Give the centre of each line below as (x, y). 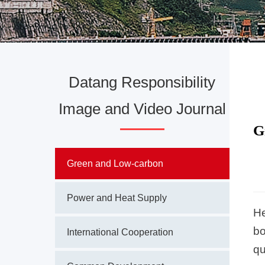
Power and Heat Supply (117, 198)
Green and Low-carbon (115, 164)
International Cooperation (120, 232)
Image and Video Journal (142, 109)
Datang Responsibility (142, 82)
